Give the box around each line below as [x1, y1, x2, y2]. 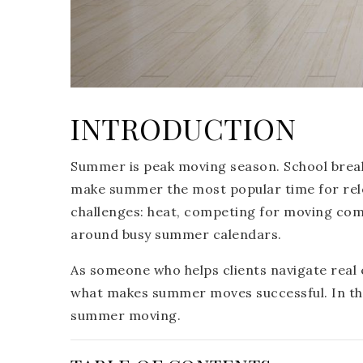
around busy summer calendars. [70, 226, 282, 243]
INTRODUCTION [70, 109, 296, 148]
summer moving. [70, 307, 181, 324]
